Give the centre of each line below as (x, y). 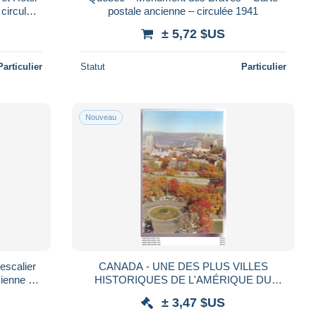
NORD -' (183, 293)
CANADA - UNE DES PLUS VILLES (125, 266)
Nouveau (101, 117)
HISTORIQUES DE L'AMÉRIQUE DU (183, 279)
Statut (92, 66)
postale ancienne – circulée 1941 (183, 11)
